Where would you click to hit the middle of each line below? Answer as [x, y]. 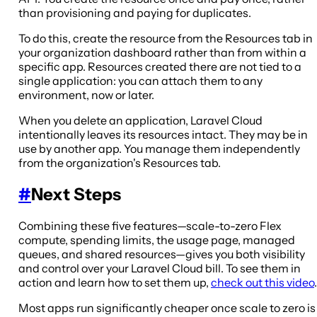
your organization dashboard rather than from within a [162, 52]
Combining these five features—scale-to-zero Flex [150, 225]
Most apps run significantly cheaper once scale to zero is [167, 307]
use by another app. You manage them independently [159, 148]
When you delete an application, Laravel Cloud [140, 120]
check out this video [263, 282]
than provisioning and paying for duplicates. [135, 12]
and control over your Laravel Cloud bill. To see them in [160, 268]
